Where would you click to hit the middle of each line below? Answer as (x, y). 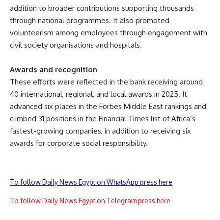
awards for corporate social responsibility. (79, 143)
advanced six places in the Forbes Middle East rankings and (108, 106)
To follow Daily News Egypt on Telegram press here (90, 200)
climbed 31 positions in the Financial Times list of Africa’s (103, 118)
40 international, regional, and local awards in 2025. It (98, 94)
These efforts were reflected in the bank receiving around (106, 82)
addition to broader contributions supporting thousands (102, 8)
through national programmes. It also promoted (90, 20)
